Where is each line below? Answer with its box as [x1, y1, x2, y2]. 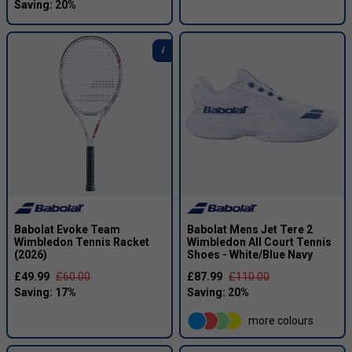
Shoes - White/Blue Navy [187, 247, 313, 261]
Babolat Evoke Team [14, 222, 120, 236]
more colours [248, 314, 313, 328]
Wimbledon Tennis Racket [14, 235, 149, 248]
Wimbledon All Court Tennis [187, 235, 332, 248]
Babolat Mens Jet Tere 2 [187, 222, 313, 236]
